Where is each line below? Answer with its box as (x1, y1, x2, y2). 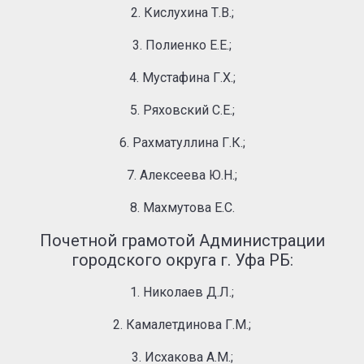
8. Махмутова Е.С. (129, 200, 235, 215)
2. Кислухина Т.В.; (130, 5, 234, 20)
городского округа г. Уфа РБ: (71, 250, 293, 270)
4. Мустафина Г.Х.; (128, 70, 236, 85)
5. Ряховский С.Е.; (129, 102, 235, 118)
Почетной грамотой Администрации (39, 231, 325, 250)
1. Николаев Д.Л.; (130, 284, 234, 300)
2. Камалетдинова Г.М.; (113, 317, 251, 332)
